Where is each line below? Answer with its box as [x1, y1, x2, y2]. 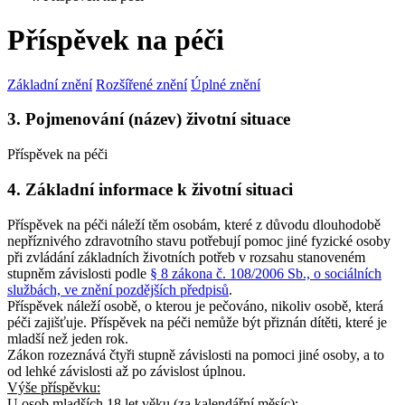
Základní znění [7, 76, 92, 92]
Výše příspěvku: [7, 379, 100, 395]
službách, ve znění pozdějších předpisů [7, 281, 229, 297]
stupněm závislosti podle [7, 265, 150, 281]
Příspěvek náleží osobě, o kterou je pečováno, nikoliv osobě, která [7, 297, 383, 314]
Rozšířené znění [96, 76, 187, 92]
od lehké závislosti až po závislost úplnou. [7, 363, 246, 379]
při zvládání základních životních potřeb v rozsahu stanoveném [7, 249, 365, 265]
